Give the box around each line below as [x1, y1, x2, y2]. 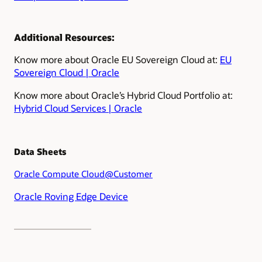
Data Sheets [14, 146, 66, 158]
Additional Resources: [14, 31, 115, 44]
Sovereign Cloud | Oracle [14, 66, 119, 79]
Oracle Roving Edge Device [14, 189, 128, 202]
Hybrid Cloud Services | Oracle [14, 101, 142, 114]
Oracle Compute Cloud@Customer [14, 168, 153, 180]
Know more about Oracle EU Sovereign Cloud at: [14, 53, 218, 66]
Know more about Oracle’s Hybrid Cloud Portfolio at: [14, 88, 233, 101]
